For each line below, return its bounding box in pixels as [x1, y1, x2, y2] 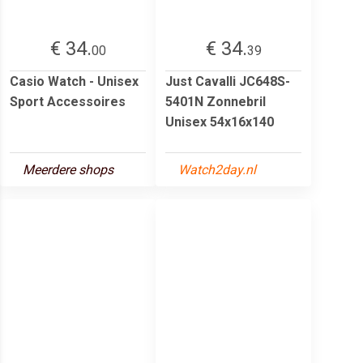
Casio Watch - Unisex [10, 73, 139, 89]
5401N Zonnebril [165, 93, 266, 109]
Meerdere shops [23, 161, 113, 177]
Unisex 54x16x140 [165, 113, 274, 130]
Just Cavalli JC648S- [165, 73, 290, 89]
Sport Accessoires [10, 93, 126, 109]
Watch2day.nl [178, 161, 256, 177]
